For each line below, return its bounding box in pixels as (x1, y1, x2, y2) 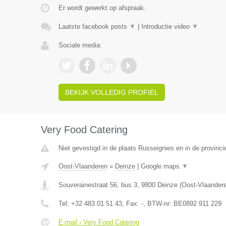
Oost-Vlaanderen (58, 162, 107, 170)
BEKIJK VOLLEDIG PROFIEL (65, 88, 158, 96)
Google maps (140, 162, 182, 170)
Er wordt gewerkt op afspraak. (58, 4, 146, 12)
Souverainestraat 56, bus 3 (58, 181, 137, 189)
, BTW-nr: (143, 200, 174, 207)
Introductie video (141, 23, 192, 30)
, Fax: (122, 200, 141, 207)
